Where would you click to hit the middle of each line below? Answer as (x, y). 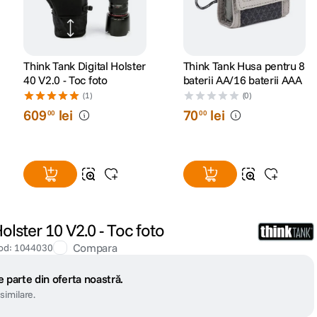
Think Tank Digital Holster (85, 66)
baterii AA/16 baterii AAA (242, 80)
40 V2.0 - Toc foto (65, 80)
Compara (95, 248)
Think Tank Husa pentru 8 (244, 66)
